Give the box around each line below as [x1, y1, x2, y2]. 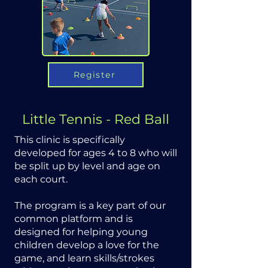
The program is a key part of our [14, 200, 166, 211]
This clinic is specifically [14, 134, 125, 145]
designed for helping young [14, 226, 148, 237]
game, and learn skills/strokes [14, 252, 154, 264]
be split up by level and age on [14, 160, 160, 172]
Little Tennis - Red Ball [22, 111, 169, 127]
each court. [14, 173, 70, 185]
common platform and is [14, 213, 133, 224]
